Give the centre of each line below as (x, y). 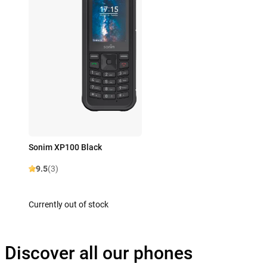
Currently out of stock (69, 204)
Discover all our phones (99, 253)
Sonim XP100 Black (65, 147)
